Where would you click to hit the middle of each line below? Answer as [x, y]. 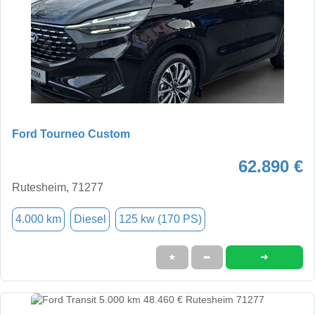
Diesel [90, 219]
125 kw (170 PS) [160, 219]
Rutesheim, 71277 [58, 187]
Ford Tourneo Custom [71, 134]
